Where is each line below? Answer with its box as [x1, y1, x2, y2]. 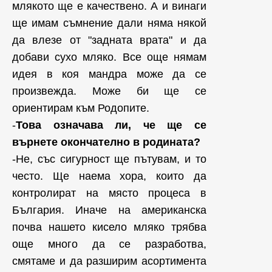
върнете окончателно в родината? [12, 136, 200, 148]
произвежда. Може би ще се [12, 85, 206, 97]
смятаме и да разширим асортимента [12, 255, 206, 267]
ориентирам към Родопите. [12, 102, 152, 114]
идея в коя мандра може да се [12, 68, 206, 80]
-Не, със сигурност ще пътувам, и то [12, 153, 206, 165]
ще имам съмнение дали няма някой [12, 17, 206, 29]
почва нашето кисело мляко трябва [12, 221, 206, 233]
